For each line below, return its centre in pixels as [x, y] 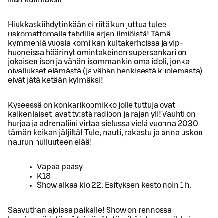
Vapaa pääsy [60, 167]
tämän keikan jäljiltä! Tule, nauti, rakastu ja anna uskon [105, 133]
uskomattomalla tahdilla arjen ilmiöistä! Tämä [89, 34]
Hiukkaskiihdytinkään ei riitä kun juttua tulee [87, 25]
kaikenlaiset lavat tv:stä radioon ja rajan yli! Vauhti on [102, 114]
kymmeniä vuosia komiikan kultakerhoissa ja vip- [96, 43]
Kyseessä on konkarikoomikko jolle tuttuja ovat [91, 105]
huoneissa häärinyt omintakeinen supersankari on [97, 52]
